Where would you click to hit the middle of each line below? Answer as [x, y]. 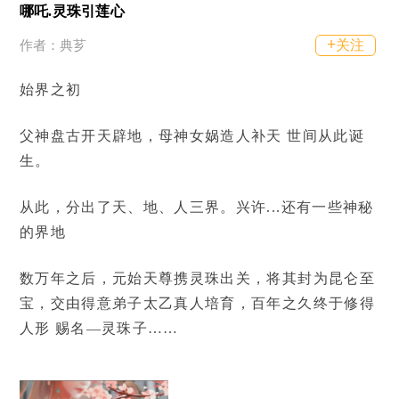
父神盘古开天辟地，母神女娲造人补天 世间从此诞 [191, 136]
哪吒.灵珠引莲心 [72, 12]
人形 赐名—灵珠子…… [99, 328]
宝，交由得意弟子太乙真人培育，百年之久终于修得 [197, 303]
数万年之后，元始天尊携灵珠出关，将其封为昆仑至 [197, 278]
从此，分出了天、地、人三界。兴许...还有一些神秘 [196, 207]
